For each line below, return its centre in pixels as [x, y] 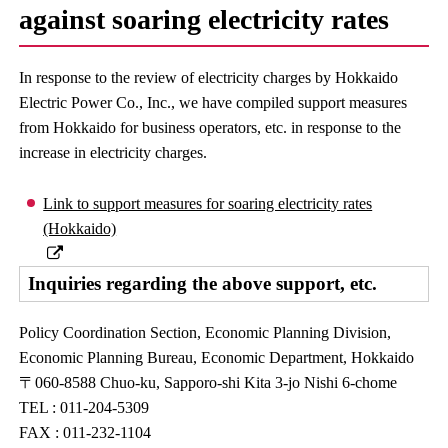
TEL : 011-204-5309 [84, 407]
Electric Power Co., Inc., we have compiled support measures [213, 102]
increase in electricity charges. [113, 152]
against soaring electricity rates [204, 19]
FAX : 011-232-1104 [85, 432]
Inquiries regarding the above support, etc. [203, 283]
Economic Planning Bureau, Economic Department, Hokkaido [217, 357]
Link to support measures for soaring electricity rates [208, 203]
